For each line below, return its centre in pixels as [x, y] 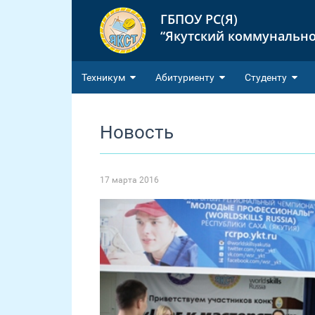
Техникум [103, 77]
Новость [137, 132]
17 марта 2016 [129, 180]
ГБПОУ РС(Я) [199, 19]
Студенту [266, 77]
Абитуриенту [185, 77]
